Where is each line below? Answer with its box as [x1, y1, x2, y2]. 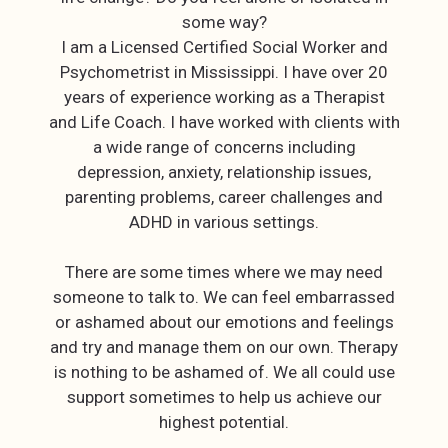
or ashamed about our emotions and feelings [54, 312, 394, 332]
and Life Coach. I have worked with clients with [48, 112, 400, 132]
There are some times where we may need [65, 262, 383, 282]
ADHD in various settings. [129, 212, 319, 232]
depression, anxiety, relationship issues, [77, 162, 371, 182]
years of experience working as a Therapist [63, 87, 385, 107]
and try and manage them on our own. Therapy [50, 337, 398, 357]
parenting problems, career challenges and [65, 187, 383, 207]
